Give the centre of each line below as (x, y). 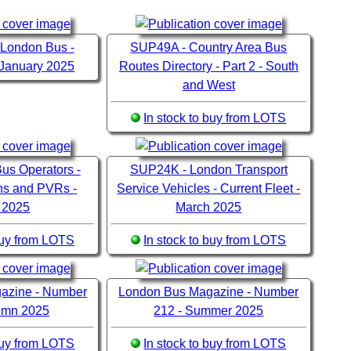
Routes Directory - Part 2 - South (208, 67)
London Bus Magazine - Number (209, 292)
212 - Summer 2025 (209, 311)
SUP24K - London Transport (208, 170)
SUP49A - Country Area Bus (209, 48)
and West (208, 85)
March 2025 (209, 208)
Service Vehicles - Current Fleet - (209, 189)
